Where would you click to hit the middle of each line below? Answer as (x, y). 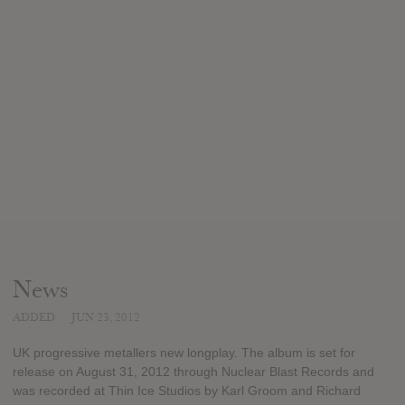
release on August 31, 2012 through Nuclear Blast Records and (193, 372)
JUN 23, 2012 (106, 317)
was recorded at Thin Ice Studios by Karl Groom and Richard (187, 391)
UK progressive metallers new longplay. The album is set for (184, 353)
